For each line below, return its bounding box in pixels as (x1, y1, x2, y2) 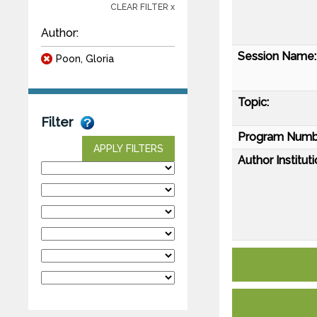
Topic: (238, 95, 269, 109)
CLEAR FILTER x (110, 1, 175, 12)
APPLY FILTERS (93, 142, 163, 154)
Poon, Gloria (56, 52, 114, 64)
